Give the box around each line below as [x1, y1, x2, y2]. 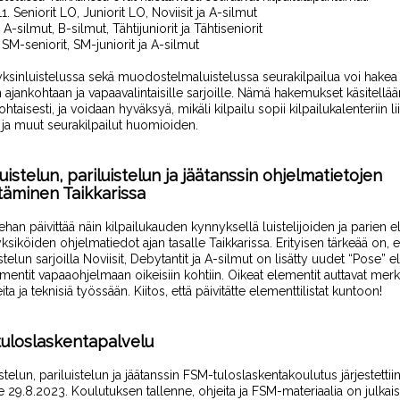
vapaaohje [35, 268, 96, 282]
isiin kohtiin [159, 268, 221, 282]
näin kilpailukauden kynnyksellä [75, 220, 259, 234]
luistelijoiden [259, 220, 335, 234]
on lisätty [256, 252, 308, 266]
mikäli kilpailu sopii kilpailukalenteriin [174, 102, 387, 116]
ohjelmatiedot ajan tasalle [56, 236, 209, 250]
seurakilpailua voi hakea [262, 70, 397, 84]
